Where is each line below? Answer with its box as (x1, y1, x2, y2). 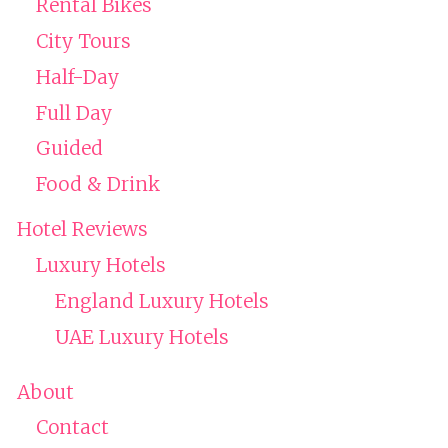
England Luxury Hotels (54, 289, 269, 313)
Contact (35, 415, 109, 440)
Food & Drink (35, 172, 160, 197)
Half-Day (35, 64, 119, 89)
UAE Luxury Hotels (54, 324, 229, 349)
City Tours (35, 29, 131, 54)
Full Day (35, 100, 112, 125)
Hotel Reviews (16, 217, 148, 242)
